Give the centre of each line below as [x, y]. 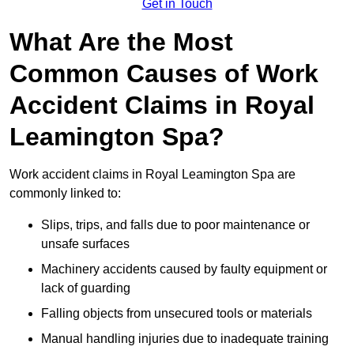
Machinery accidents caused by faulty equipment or [184, 269]
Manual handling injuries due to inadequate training [185, 339]
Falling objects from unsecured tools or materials [177, 314]
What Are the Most [121, 42]
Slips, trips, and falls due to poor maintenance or [175, 225]
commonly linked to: [65, 194]
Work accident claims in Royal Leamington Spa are [153, 175]
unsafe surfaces [85, 244]
